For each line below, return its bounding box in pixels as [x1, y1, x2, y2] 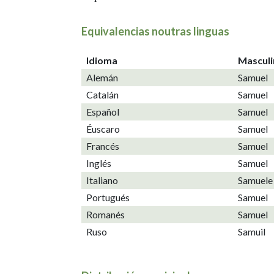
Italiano [86, 174, 118, 186]
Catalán [86, 88, 119, 100]
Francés [86, 139, 119, 152]
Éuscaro [86, 122, 120, 135]
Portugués [86, 191, 130, 203]
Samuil [238, 225, 265, 237]
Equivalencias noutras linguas [81, 24, 229, 39]
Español [86, 105, 119, 117]
